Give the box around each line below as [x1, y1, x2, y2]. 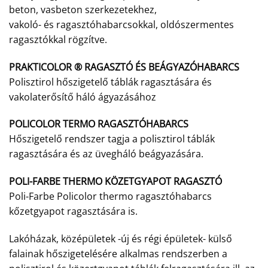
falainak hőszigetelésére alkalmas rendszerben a [9, 247, 227, 261]
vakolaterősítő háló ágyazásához [9, 90, 156, 103]
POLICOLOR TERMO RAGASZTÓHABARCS [9, 117, 188, 131]
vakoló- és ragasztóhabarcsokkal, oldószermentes [9, 17, 234, 31]
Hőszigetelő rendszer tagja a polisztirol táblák [9, 132, 215, 146]
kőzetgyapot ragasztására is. [9, 205, 138, 218]
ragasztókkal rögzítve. [9, 32, 107, 46]
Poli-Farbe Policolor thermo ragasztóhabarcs [9, 190, 212, 203]
